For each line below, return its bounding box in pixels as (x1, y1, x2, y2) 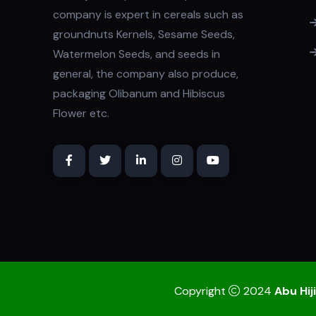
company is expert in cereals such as (53, 6, 243, 22)
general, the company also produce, (53, 66, 238, 81)
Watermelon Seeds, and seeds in (53, 46, 220, 61)
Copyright (174, 283, 229, 298)
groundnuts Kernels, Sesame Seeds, (53, 26, 235, 42)
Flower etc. (53, 105, 109, 121)
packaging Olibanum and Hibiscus (53, 85, 225, 101)
